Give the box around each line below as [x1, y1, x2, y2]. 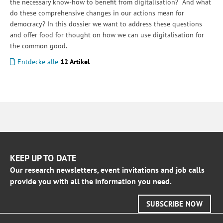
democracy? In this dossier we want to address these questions [10, 19, 202, 29]
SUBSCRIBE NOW [146, 199, 203, 209]
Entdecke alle [15, 57, 60, 67]
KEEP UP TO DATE [10, 152, 76, 164]
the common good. [10, 41, 67, 51]
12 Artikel [60, 57, 90, 67]
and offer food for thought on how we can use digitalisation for [10, 30, 204, 40]
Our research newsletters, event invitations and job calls [10, 165, 205, 175]
